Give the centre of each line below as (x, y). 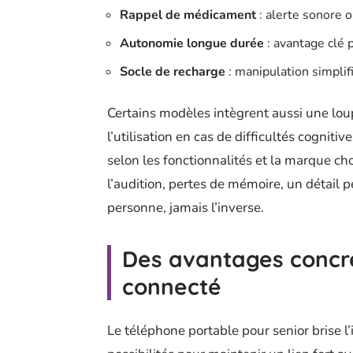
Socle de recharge (173, 71)
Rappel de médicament (188, 15)
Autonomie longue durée (192, 43)
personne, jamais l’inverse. (186, 207)
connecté (172, 286)
